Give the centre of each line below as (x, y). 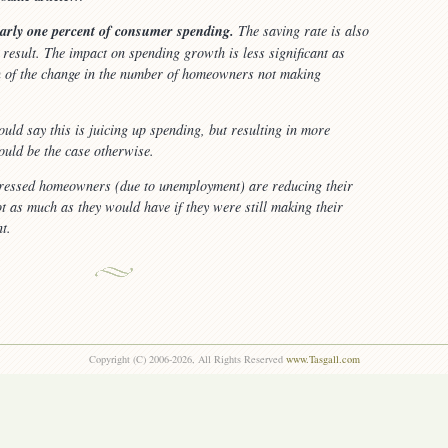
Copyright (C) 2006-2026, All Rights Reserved (187, 358)
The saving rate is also (301, 30)
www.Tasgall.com (322, 358)
